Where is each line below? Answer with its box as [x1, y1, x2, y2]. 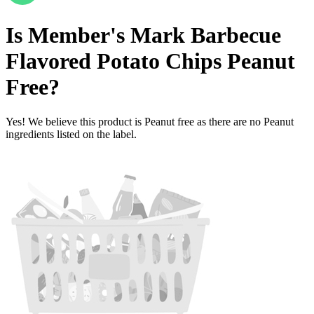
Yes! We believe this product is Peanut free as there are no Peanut [6, 115, 294, 128]
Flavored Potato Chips [6, 48, 227, 74]
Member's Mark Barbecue [28, 22, 281, 48]
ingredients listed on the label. [6, 128, 137, 140]
